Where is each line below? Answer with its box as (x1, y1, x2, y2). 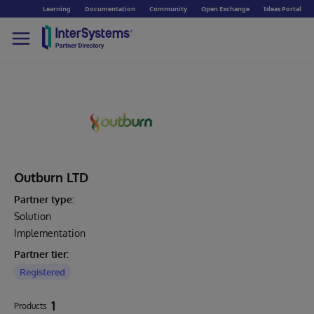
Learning (43, 4, 71, 13)
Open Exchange (201, 4, 250, 13)
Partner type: (14, 193, 74, 205)
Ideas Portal (264, 4, 301, 13)
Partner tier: (14, 248, 69, 260)
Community (149, 4, 187, 13)
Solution (14, 210, 51, 222)
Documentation (85, 4, 135, 13)
